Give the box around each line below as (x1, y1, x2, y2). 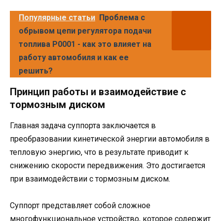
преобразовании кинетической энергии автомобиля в (10, 134, 210, 144)
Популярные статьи (19, 12, 95, 22)
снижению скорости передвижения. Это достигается (10, 160, 205, 170)
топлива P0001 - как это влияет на (19, 39, 151, 49)
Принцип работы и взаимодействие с (10, 85, 186, 98)
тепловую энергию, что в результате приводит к (10, 147, 188, 157)
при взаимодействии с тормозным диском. (10, 174, 170, 184)
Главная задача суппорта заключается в (10, 120, 156, 130)
